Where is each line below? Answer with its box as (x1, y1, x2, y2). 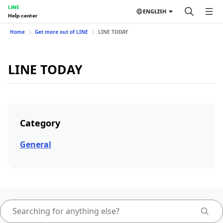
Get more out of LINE (35, 28, 88, 35)
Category (20, 117, 60, 129)
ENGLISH (143, 7, 166, 15)
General (20, 139, 51, 150)
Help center (8, 12, 37, 19)
